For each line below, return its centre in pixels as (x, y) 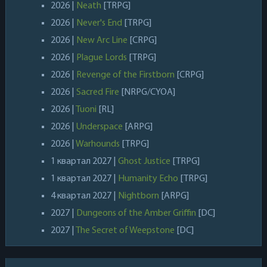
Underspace (99, 127)
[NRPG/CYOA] (148, 92)
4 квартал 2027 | (84, 196)
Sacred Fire (97, 92)
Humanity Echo (148, 178)
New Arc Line (102, 40)
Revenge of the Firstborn (125, 75)
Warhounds (97, 144)
